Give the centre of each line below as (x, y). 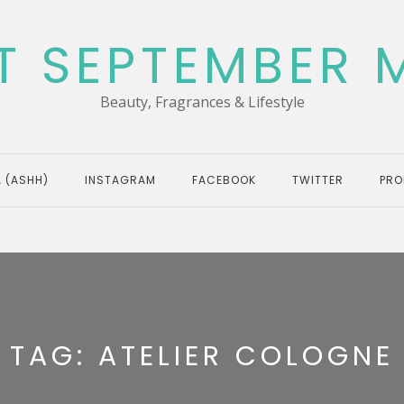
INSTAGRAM (120, 180)
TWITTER (318, 180)
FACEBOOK (224, 180)
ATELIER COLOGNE (246, 356)
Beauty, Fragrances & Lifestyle (202, 102)
